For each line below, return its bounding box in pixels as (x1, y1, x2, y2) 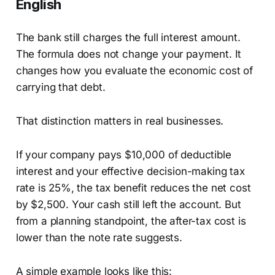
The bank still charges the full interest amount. (15, 31, 241, 44)
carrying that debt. (15, 80, 106, 93)
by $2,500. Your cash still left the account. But (15, 198, 241, 211)
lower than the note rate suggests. (15, 231, 182, 244)
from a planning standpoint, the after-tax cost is (15, 214, 246, 227)
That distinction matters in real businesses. (15, 114, 224, 127)
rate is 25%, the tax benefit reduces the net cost (15, 181, 251, 194)
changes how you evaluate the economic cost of (15, 64, 254, 77)
